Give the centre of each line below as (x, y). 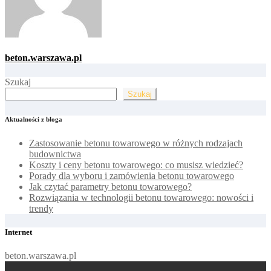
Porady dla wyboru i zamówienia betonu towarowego (132, 175)
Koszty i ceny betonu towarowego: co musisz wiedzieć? (136, 165)
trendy (41, 208)
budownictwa (55, 154)
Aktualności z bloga (34, 119)
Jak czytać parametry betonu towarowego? (110, 186)
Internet (18, 232)
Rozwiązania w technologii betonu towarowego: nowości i (141, 197)
